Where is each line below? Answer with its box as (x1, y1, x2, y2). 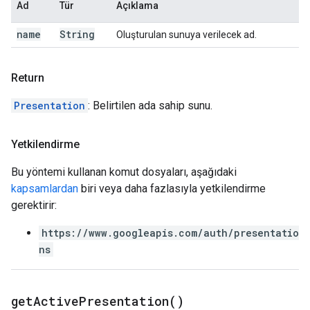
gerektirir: (11, 199, 57, 212)
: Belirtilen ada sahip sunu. (88, 99, 212, 112)
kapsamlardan (11, 182, 78, 195)
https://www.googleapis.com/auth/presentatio (42, 226, 299, 239)
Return (11, 71, 44, 84)
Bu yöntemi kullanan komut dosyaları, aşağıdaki (11, 165, 237, 179)
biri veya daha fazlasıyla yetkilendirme (78, 182, 266, 195)
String (60, 28, 95, 41)
